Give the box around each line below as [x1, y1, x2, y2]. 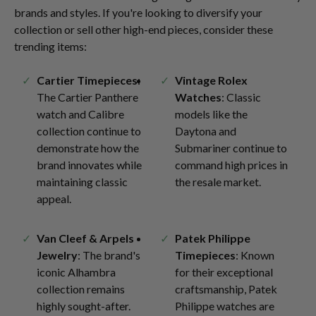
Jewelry [37, 248, 78, 262]
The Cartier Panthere [37, 90, 138, 104]
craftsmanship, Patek [175, 282, 277, 296]
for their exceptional [175, 265, 273, 279]
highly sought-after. [37, 299, 130, 313]
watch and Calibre [37, 107, 124, 121]
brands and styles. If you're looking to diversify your [14, 6, 262, 20]
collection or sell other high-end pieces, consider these [14, 23, 273, 37]
